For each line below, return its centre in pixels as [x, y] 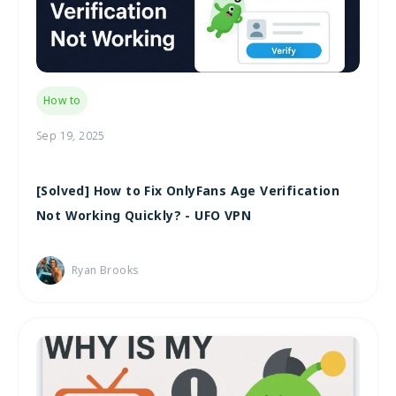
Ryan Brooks [106, 270]
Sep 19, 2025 [71, 135]
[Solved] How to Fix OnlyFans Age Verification [188, 190]
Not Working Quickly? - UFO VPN [144, 215]
